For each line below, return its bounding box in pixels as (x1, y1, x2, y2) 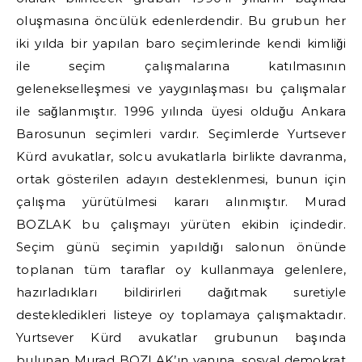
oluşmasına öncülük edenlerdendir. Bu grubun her (16, 13, 346, 28)
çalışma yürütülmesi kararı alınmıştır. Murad (16, 194, 346, 209)
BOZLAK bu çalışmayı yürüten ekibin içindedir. (16, 217, 346, 232)
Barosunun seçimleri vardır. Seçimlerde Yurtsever (16, 126, 346, 141)
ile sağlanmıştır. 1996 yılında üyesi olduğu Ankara (16, 103, 346, 119)
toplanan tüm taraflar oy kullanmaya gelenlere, (16, 262, 346, 277)
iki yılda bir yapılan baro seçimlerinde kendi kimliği (16, 36, 346, 51)
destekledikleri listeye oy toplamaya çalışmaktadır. (16, 307, 346, 322)
